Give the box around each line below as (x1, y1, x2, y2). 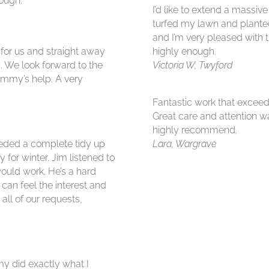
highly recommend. (152, 124, 237, 136)
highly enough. (152, 46, 216, 58)
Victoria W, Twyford (152, 59, 232, 71)
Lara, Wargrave (152, 138, 217, 150)
